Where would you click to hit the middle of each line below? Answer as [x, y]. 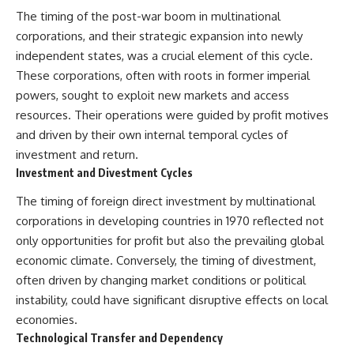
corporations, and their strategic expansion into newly [159, 36]
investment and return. [77, 154]
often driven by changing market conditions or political [161, 281]
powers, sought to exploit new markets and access [153, 95]
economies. [47, 320]
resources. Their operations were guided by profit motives [172, 115]
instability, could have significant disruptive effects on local [172, 300]
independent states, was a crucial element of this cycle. [164, 55]
